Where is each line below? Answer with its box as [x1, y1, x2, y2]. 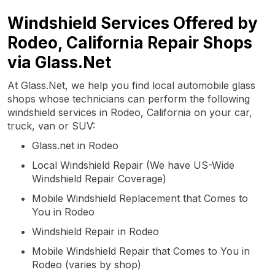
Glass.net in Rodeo [32, 139, 118, 152]
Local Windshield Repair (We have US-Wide [32, 158, 234, 171]
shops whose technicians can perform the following [7, 92, 250, 105]
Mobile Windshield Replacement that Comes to [32, 192, 248, 204]
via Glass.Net [7, 52, 111, 72]
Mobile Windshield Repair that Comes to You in [32, 244, 250, 257]
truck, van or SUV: [7, 119, 95, 132]
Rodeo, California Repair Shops [7, 33, 252, 52]
